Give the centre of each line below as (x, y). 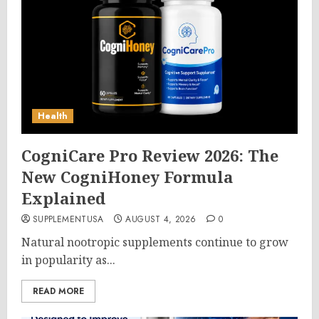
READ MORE (58, 291)
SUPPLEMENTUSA (68, 219)
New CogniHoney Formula (127, 177)
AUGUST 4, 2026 (161, 219)
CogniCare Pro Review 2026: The (150, 155)
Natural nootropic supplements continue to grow (155, 242)
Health (53, 116)
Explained (63, 198)
